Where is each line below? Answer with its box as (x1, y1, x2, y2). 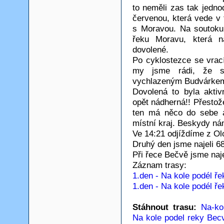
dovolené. (132, 44, 168, 54)
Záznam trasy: (132, 159, 186, 170)
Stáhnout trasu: (132, 201, 201, 212)
